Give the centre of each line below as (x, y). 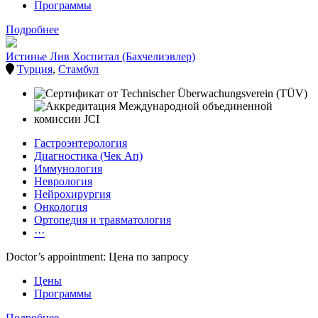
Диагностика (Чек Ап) (88, 156)
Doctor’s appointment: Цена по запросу (97, 257)
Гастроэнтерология (81, 143)
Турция (35, 70)
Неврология (63, 182)
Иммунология (68, 169)
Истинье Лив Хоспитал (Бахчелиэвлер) (100, 57)
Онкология (61, 207)
